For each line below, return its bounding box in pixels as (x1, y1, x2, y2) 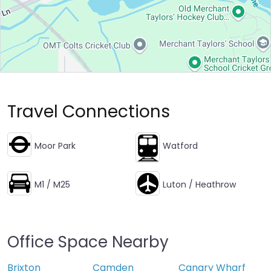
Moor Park (34, 140, 76, 152)
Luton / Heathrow (163, 178, 236, 191)
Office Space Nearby (7, 231, 169, 253)
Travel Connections (7, 100, 170, 124)
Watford (163, 140, 198, 152)
